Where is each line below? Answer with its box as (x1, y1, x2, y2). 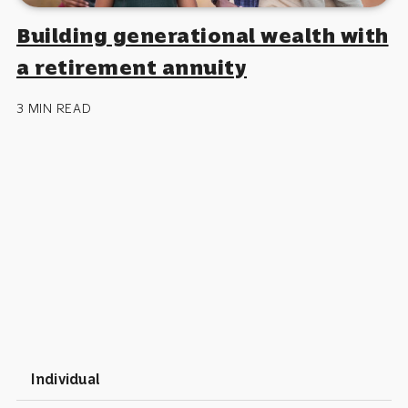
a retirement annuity (16, 54, 247, 80)
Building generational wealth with (16, 22, 389, 48)
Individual (31, 370, 101, 388)
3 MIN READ (16, 99, 92, 117)
